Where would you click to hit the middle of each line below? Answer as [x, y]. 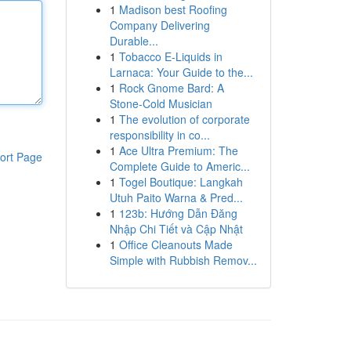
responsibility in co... [159, 135]
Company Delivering [159, 25]
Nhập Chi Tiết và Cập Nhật [176, 229]
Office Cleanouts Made [175, 244]
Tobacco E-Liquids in [170, 56]
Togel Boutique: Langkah [181, 182]
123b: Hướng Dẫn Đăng [178, 213]
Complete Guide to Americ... [179, 166]
